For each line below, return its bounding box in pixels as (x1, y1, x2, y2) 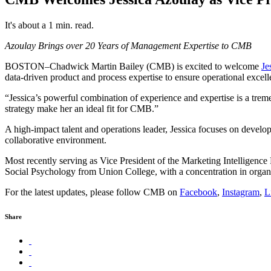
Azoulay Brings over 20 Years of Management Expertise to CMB (5, 40, 252, 51)
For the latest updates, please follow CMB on (5, 186, 180, 197)
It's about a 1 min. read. (5, 19, 94, 30)
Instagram (222, 186, 260, 197)
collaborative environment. (5, 134, 106, 145)
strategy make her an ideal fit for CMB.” (5, 103, 158, 114)
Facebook (180, 186, 217, 197)
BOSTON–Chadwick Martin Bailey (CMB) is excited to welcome (5, 60, 261, 71)
